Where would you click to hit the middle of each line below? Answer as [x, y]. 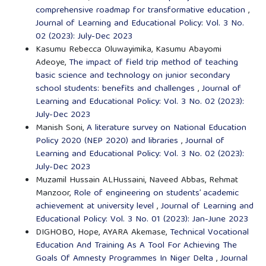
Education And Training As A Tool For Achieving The [136, 246]
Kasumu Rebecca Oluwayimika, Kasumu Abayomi [128, 50]
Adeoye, [52, 63]
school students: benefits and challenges [116, 89]
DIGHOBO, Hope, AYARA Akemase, [102, 232]
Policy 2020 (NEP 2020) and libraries [108, 141]
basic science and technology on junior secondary [132, 76]
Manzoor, [54, 193]
